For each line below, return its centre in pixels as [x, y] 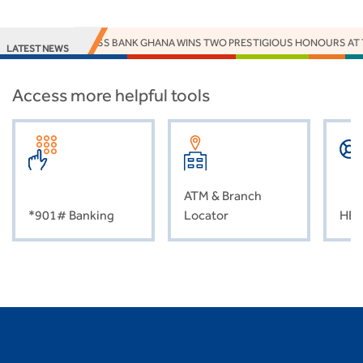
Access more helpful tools [111, 95]
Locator [206, 215]
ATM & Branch [223, 195]
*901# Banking [71, 215]
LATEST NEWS [38, 48]
